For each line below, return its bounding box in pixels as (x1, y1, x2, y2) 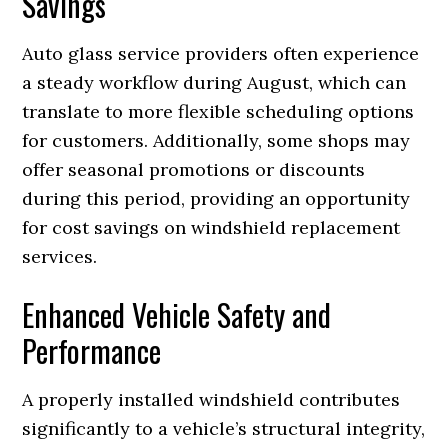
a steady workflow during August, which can (22, 70, 407, 94)
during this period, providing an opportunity (22, 186, 411, 210)
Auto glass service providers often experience (22, 41, 420, 65)
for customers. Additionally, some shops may (22, 128, 411, 152)
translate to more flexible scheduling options (22, 99, 415, 123)
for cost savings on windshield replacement (22, 215, 401, 239)
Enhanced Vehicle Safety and (22, 291, 332, 337)
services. (22, 244, 98, 268)
